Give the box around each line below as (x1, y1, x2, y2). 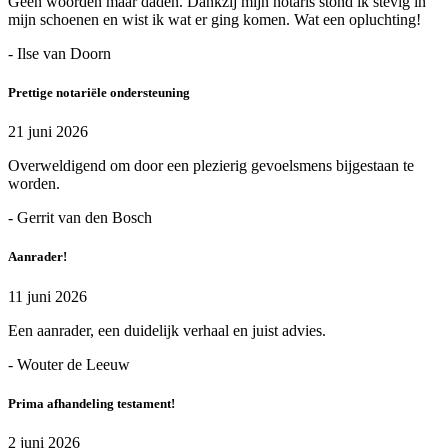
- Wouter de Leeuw (8, 355, 130, 373)
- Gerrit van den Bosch (8, 209, 152, 227)
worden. (8, 175, 60, 193)
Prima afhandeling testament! (8, 395, 175, 411)
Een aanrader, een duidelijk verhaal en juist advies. (8, 321, 326, 339)
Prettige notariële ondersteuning (8, 85, 190, 101)
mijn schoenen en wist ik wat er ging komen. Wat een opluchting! (8, 10, 421, 28)
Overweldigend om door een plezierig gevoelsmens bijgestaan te (8, 157, 414, 175)
